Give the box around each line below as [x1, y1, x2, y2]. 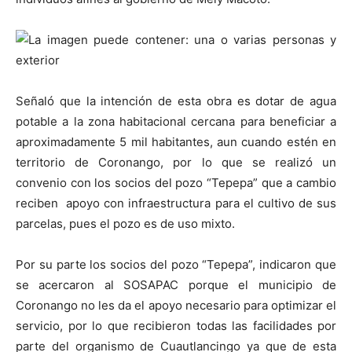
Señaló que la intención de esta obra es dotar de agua [16, 93, 336, 108]
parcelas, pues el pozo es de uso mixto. [16, 215, 235, 231]
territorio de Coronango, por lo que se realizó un [16, 154, 336, 170]
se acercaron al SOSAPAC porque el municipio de [16, 277, 336, 292]
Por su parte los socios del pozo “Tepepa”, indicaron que [16, 256, 336, 272]
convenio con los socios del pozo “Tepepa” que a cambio [16, 174, 336, 190]
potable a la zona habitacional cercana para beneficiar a [16, 113, 336, 129]
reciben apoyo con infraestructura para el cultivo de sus [16, 195, 336, 211]
